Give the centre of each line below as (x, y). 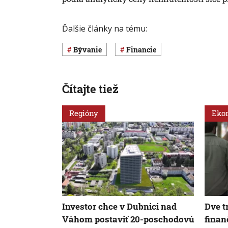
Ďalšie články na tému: (105, 29)
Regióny (84, 113)
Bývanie (90, 49)
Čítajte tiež (90, 89)
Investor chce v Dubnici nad (119, 206)
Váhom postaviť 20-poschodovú (128, 219)
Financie (144, 49)
